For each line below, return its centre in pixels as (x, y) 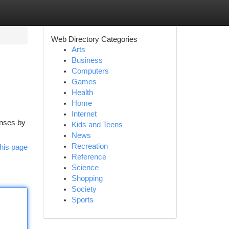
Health (82, 93)
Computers (90, 71)
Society (84, 189)
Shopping (87, 178)
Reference (89, 157)
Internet (84, 114)
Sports (82, 200)
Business (87, 60)
